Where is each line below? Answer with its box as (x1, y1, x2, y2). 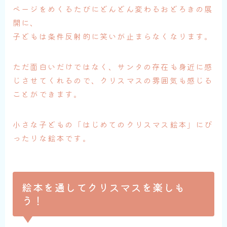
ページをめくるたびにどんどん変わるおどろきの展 (13, 3, 213, 15)
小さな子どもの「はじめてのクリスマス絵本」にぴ (13, 119, 213, 130)
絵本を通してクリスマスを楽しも (22, 180, 185, 195)
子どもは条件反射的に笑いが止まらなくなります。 (13, 30, 213, 42)
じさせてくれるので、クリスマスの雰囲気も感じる (13, 74, 213, 86)
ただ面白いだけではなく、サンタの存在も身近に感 (13, 61, 213, 72)
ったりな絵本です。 (13, 132, 91, 144)
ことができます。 (13, 88, 83, 100)
